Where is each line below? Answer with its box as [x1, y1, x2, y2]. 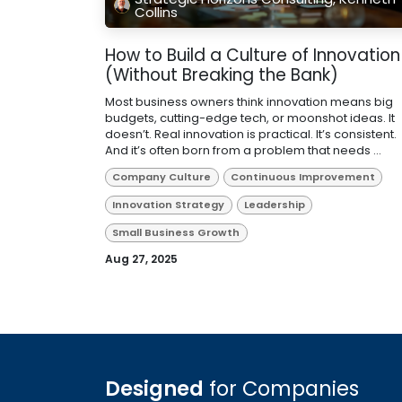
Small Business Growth [112, 224, 240, 240]
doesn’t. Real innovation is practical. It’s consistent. [105, 125, 397, 143]
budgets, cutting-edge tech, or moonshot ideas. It [105, 109, 395, 127]
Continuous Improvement [230, 169, 375, 184]
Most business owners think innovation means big [105, 92, 393, 110]
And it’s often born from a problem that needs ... [105, 141, 381, 159]
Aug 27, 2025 [105, 250, 178, 267]
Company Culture [112, 169, 212, 184]
